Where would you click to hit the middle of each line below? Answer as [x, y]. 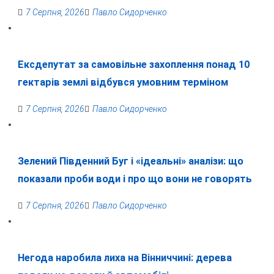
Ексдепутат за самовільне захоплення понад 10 [133, 65]
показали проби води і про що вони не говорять [135, 179]
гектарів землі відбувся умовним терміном [123, 83]
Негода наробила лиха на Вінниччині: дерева [124, 257]
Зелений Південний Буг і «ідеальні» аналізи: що [130, 161]
